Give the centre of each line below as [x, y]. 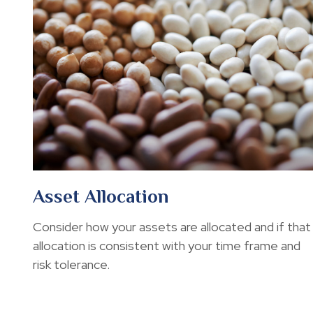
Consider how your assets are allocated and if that [172, 226]
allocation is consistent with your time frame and [166, 245]
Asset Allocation [100, 196]
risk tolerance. [71, 264]
